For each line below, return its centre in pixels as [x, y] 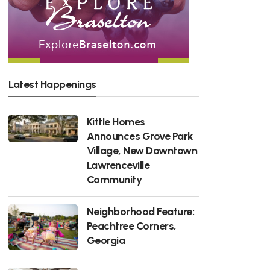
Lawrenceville [118, 165]
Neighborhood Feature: [140, 211]
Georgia [106, 240]
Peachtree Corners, [131, 225]
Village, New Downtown [142, 150]
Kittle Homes [116, 121]
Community [114, 179]
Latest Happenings [52, 84]
